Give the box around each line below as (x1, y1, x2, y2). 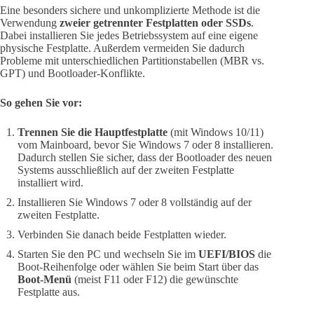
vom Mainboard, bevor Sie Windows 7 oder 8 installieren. (18, 138, 273, 151)
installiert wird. (18, 176, 83, 189)
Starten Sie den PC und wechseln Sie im (18, 247, 198, 260)
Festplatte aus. (18, 285, 80, 298)
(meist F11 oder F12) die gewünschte (71, 273, 238, 285)
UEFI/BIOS (198, 247, 255, 260)
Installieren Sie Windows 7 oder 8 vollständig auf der (18, 196, 252, 208)
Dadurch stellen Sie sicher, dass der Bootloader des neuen (18, 151, 272, 163)
